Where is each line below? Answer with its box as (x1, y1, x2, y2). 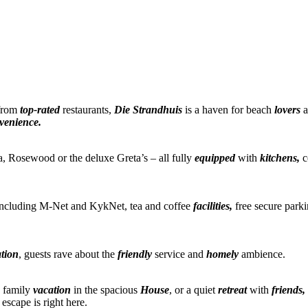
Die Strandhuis (114, 103, 182, 115)
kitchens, (260, 151, 300, 164)
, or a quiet (169, 283, 218, 296)
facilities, (193, 199, 232, 212)
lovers (274, 103, 300, 115)
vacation (33, 283, 71, 296)
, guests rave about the (19, 247, 115, 260)
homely (206, 247, 239, 260)
